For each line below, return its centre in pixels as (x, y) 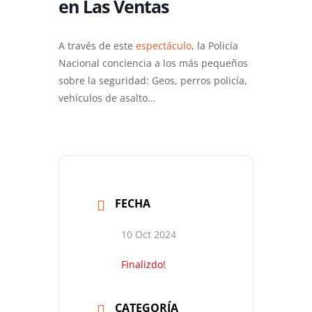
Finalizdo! (143, 264)
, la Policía (215, 46)
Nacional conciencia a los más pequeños (153, 63)
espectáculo (164, 46)
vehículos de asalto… (107, 98)
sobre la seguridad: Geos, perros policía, (153, 80)
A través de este (97, 46)
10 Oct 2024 (149, 234)
